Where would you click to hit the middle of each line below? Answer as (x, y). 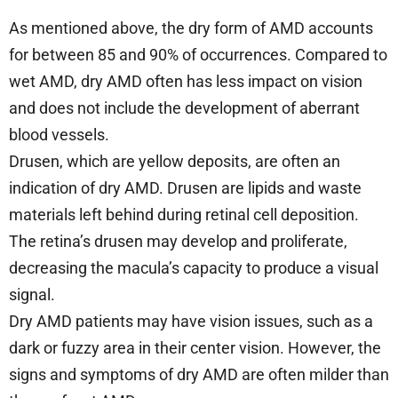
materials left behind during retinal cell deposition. (184, 214)
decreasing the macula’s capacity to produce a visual (194, 267)
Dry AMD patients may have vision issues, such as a (191, 321)
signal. (34, 294)
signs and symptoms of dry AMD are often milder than (199, 374)
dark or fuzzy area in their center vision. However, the (195, 347)
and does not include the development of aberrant (184, 107)
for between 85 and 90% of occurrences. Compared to (198, 54)
